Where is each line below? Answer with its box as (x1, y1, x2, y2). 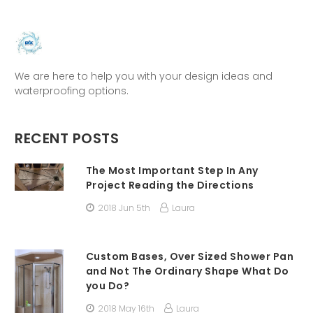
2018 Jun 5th (97, 201, 150, 214)
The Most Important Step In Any (85, 163, 259, 177)
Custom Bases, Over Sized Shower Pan (85, 249, 294, 263)
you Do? (85, 278, 130, 293)
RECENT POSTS (15, 128, 119, 148)
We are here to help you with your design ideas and (15, 68, 272, 83)
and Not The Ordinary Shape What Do (85, 263, 289, 278)
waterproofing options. (15, 83, 129, 98)
